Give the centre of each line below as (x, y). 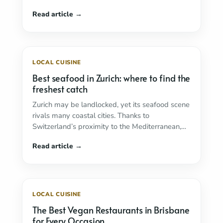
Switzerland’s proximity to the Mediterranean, (107, 126)
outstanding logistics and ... (77, 137)
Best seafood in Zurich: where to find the (111, 78)
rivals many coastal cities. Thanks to (91, 115)
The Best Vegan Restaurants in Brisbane (111, 210)
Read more (141, 137)
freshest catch (60, 89)
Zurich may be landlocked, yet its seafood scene (111, 105)
